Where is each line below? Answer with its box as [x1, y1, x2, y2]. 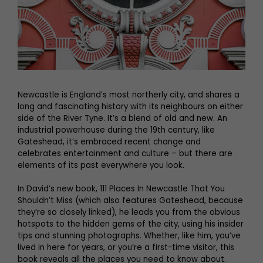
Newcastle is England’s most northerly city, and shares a [18, 89, 240, 101]
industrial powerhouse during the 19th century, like [18, 124, 215, 136]
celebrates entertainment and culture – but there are [18, 148, 232, 160]
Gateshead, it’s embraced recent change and [18, 136, 201, 148]
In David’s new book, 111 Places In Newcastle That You [18, 183, 225, 195]
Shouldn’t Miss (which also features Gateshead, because [18, 195, 243, 207]
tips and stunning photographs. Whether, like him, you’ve [18, 230, 241, 242]
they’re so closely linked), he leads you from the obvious [18, 207, 240, 218]
